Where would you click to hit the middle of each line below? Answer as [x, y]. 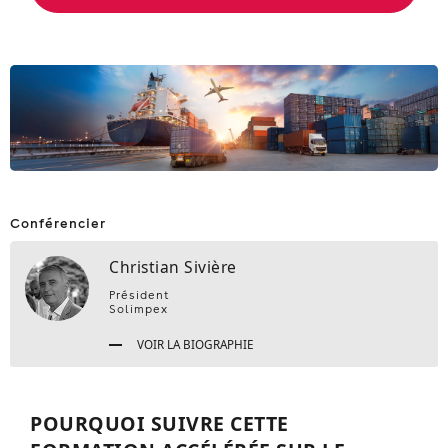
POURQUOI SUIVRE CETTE [159, 423]
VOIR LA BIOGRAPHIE [194, 343]
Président [140, 294]
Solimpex [139, 308]
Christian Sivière [173, 266]
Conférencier [58, 222]
